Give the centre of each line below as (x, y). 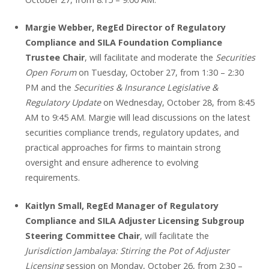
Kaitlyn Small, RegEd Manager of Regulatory (122, 205)
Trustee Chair (55, 58)
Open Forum (50, 73)
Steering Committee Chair (82, 235)
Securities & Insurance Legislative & (146, 88)
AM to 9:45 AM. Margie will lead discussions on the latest (138, 118)
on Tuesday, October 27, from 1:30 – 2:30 (160, 73)
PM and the (49, 88)
